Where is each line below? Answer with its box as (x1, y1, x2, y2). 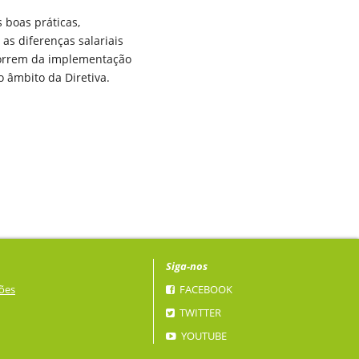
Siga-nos (165, 260, 208, 273)
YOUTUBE (178, 329, 227, 343)
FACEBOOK (176, 283, 232, 296)
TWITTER (176, 306, 221, 320)
